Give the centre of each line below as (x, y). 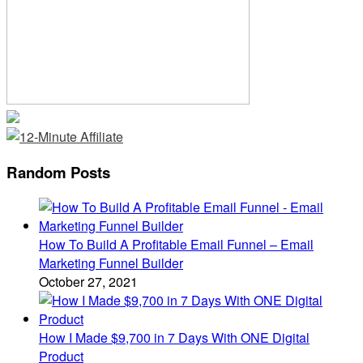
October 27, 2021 (88, 282)
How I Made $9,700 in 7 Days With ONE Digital (174, 338)
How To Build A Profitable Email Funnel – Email (176, 245)
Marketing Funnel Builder (111, 263)
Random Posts (58, 172)
